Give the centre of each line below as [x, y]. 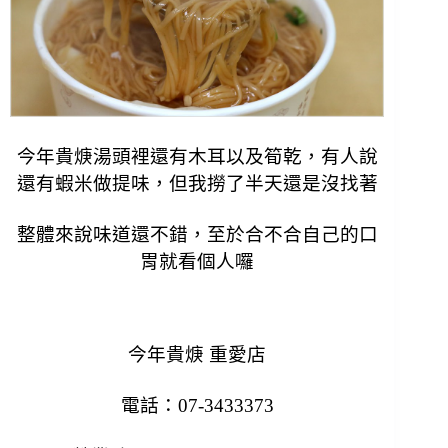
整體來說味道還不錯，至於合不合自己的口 [197, 234]
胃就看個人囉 [197, 261]
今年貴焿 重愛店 [197, 354]
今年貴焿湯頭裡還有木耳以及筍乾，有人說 [197, 156]
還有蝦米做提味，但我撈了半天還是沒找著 [197, 183]
